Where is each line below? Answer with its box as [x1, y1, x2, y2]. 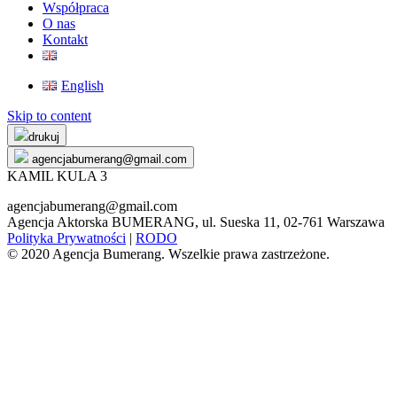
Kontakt [43, 32, 88, 47]
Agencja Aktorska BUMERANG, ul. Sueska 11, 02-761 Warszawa [7, 214, 385, 230]
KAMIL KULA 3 [7, 168, 107, 183]
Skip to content [7, 108, 91, 123]
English [60, 78, 104, 93]
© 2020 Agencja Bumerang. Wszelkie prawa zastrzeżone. [7, 246, 330, 261]
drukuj [28, 130, 59, 144]
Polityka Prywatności [7, 230, 126, 245]
